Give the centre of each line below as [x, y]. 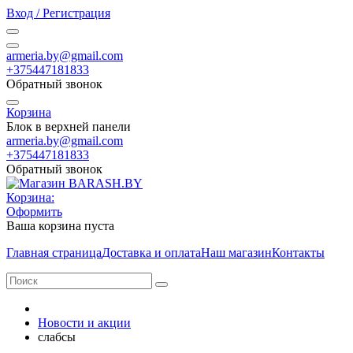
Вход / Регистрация [58, 13]
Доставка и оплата [151, 253]
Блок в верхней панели [69, 126]
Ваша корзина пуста [60, 226]
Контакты [298, 253]
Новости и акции [84, 323]
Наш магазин [236, 253]
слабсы [57, 337]
